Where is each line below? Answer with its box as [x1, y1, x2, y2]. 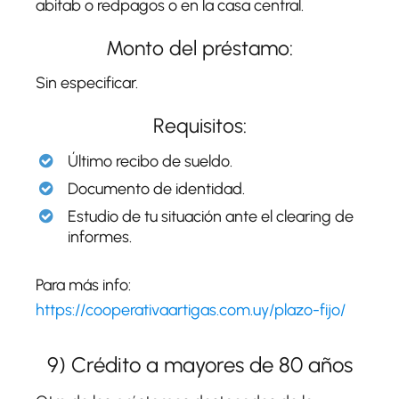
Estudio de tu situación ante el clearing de [68, 206, 354, 226]
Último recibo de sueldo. [68, 151, 232, 171]
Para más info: [36, 274, 131, 295]
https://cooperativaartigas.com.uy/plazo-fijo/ [36, 299, 346, 320]
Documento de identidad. [68, 178, 245, 199]
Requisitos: [152, 112, 247, 138]
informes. [68, 226, 132, 247]
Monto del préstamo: [106, 35, 293, 61]
